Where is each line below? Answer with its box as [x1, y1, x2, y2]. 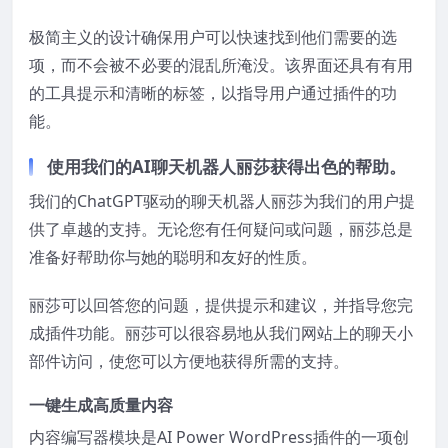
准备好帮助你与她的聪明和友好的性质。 [29, 246, 317, 269]
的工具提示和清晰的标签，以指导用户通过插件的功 [29, 82, 397, 105]
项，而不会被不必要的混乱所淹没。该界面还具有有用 [29, 54, 413, 77]
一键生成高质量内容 [29, 394, 173, 417]
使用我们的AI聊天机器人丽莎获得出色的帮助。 [47, 155, 406, 179]
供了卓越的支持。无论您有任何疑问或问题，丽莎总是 [29, 218, 413, 241]
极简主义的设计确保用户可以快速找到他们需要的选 [29, 26, 397, 49]
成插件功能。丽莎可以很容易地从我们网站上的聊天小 [29, 322, 413, 345]
